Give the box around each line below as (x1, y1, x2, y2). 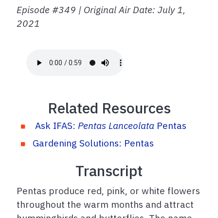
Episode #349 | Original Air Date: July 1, (17, 3, 185, 16)
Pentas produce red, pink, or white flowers (17, 184, 200, 197)
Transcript (75, 161, 143, 181)
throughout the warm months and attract (17, 198, 194, 211)
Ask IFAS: (35, 119, 78, 132)
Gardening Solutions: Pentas (32, 137, 156, 149)
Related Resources (47, 98, 171, 117)
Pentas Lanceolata (77, 119, 154, 132)
